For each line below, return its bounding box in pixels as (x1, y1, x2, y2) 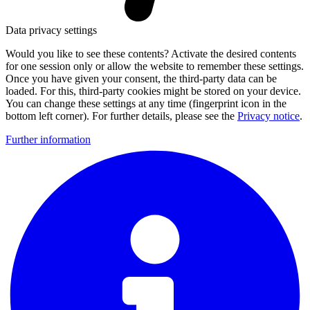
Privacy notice (237, 110, 300, 122)
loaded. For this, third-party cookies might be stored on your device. (6, 85, 301, 97)
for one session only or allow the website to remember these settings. (6, 60, 304, 72)
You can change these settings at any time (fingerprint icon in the (6, 98, 286, 109)
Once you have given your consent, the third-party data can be (6, 73, 277, 84)
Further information (6, 134, 91, 145)
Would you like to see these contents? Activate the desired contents (6, 48, 296, 60)
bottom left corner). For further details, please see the (6, 110, 237, 122)
